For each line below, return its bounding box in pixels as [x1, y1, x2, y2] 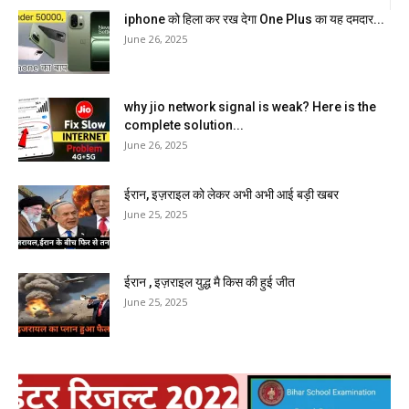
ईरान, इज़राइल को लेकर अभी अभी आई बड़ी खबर [124, 187, 339, 203]
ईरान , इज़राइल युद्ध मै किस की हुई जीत [124, 275, 295, 290]
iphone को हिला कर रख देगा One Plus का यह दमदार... [124, 12, 384, 27]
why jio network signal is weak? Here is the [124, 100, 376, 115]
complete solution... [124, 118, 244, 133]
